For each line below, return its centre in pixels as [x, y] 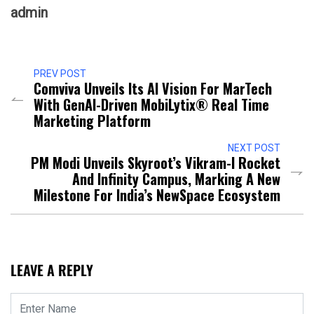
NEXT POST [254, 148]
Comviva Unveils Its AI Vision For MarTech [153, 89]
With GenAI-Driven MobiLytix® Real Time [151, 105]
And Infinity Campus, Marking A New [176, 179]
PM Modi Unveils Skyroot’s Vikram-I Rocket [156, 163]
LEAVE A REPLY [52, 270]
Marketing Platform [92, 121]
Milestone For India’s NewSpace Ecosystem [157, 195]
